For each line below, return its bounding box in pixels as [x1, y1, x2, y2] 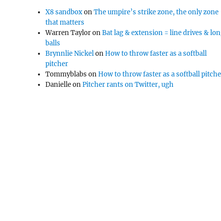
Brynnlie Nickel [45, 49, 94, 58]
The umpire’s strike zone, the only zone [94, 8, 219, 16]
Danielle [45, 80, 72, 89]
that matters [45, 18, 85, 27]
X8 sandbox [45, 8, 83, 16]
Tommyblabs [45, 70, 87, 78]
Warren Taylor [45, 29, 91, 37]
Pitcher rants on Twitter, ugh [82, 80, 174, 89]
